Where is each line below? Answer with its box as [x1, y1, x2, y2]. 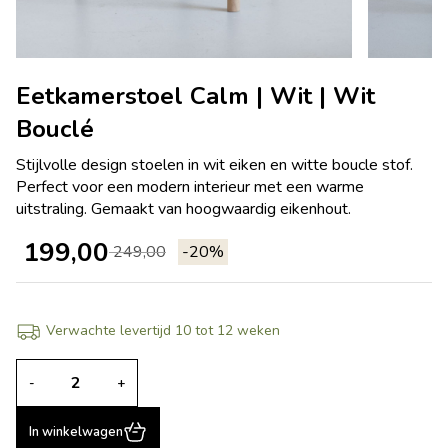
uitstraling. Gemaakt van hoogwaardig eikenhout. [16, 198, 351, 221]
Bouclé [16, 113, 94, 146]
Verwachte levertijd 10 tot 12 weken [46, 320, 280, 340]
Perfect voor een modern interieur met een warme [16, 176, 364, 199]
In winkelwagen [29, 422, 123, 441]
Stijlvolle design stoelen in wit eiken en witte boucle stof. [16, 154, 413, 177]
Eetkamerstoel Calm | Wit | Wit [16, 80, 375, 113]
